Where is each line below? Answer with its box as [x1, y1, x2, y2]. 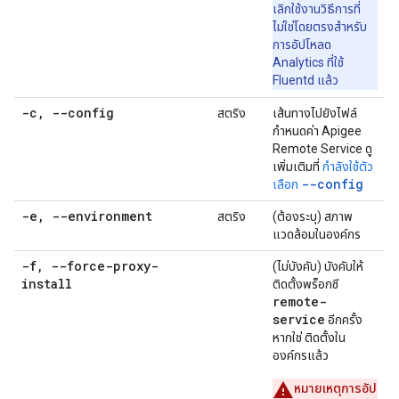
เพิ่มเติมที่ [273, 159, 322, 174]
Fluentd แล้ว [273, 73, 338, 87]
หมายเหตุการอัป [294, 381, 377, 395]
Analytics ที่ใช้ [273, 55, 344, 69]
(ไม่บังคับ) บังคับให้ [273, 259, 363, 273]
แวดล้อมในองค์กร [273, 227, 361, 241]
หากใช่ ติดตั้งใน [273, 330, 346, 345]
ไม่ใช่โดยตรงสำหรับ [273, 20, 367, 34]
